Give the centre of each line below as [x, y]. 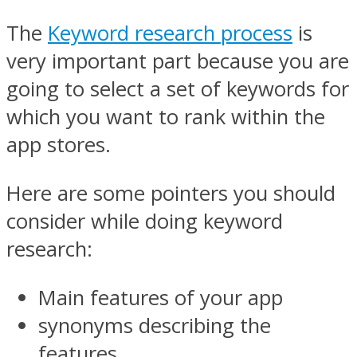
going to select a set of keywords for [178, 89]
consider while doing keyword [145, 221]
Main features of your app [161, 297]
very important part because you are [178, 61]
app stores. [59, 145]
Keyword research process [170, 33]
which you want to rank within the [166, 117]
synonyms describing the [155, 325]
